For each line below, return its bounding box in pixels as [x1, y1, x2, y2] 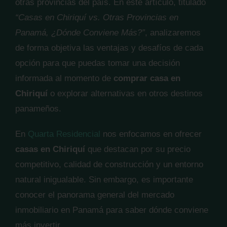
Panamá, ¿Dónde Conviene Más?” [15, 28, 145, 37]
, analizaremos [145, 28, 201, 37]
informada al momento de [15, 73, 113, 83]
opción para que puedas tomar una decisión [15, 58, 180, 68]
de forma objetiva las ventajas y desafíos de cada [15, 43, 203, 53]
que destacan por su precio [85, 144, 191, 154]
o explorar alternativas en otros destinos [48, 89, 203, 98]
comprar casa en [113, 73, 180, 83]
